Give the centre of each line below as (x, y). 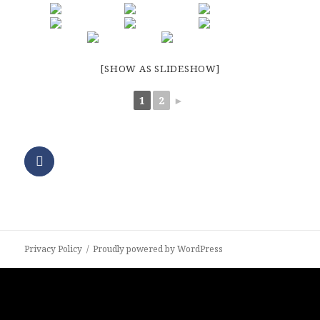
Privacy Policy (54, 249)
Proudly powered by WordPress (158, 249)
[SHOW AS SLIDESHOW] (160, 69)
